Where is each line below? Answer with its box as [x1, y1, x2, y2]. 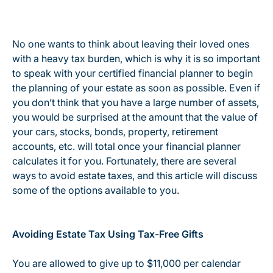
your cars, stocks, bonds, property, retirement [12, 126, 218, 138]
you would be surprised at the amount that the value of [12, 111, 258, 123]
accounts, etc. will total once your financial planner [12, 140, 241, 152]
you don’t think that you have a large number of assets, [12, 96, 259, 108]
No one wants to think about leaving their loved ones [12, 38, 249, 50]
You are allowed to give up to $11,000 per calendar [12, 257, 241, 269]
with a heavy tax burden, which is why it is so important [12, 52, 260, 65]
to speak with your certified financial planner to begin [12, 67, 253, 79]
